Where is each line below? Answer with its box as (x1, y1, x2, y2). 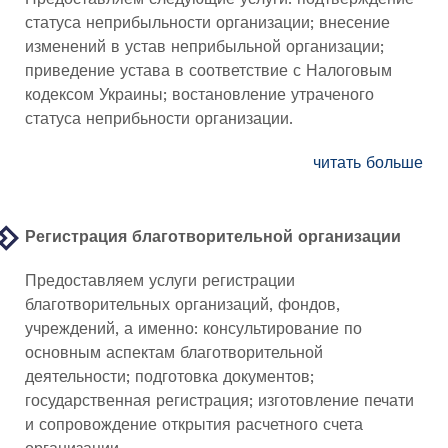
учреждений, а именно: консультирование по (25, 319, 362, 338)
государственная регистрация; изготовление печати (25, 391, 414, 410)
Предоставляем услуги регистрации (25, 271, 295, 290)
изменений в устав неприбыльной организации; (25, 37, 384, 56)
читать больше (313, 153, 423, 172)
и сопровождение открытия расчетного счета (25, 415, 363, 434)
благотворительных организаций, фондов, (25, 295, 340, 314)
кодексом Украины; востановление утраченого (25, 85, 374, 104)
